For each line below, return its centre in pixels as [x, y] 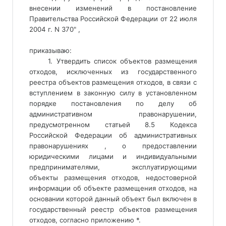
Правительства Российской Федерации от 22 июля [113, 19]
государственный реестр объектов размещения [113, 209]
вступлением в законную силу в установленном [113, 93]
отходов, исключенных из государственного [113, 72]
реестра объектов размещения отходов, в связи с [113, 82]
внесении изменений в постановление [113, 8]
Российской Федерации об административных [113, 135]
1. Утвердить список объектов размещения [122, 61]
